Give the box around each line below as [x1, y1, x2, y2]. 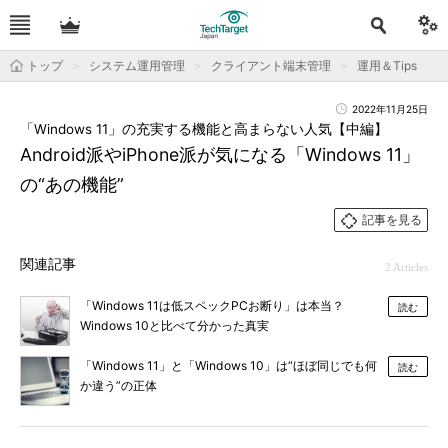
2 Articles [385, 261, 428, 273]
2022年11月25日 [352, 103, 428, 115]
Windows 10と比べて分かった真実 [80, 318, 269, 333]
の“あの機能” [20, 174, 124, 195]
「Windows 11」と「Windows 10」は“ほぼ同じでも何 [80, 358, 377, 373]
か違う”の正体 [80, 378, 157, 393]
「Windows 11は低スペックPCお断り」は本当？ [80, 298, 356, 313]
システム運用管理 [89, 58, 185, 73]
